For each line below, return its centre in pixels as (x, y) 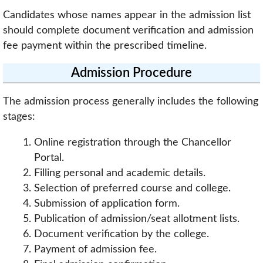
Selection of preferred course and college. (132, 188)
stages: (19, 117)
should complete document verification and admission (128, 30)
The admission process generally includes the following (131, 101)
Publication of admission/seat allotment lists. (136, 218)
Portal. (49, 157)
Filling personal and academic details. (119, 173)
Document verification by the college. (121, 234)
